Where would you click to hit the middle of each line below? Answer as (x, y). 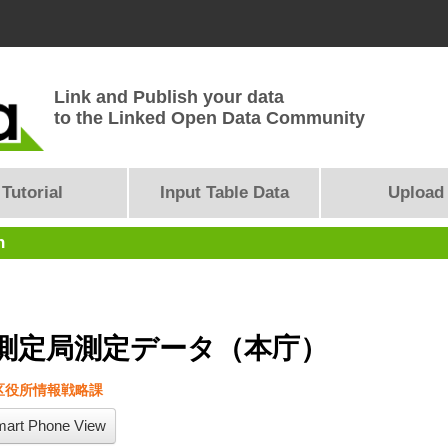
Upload (416, 192)
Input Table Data (224, 192)
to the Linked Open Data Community (209, 118)
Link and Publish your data (169, 97)
